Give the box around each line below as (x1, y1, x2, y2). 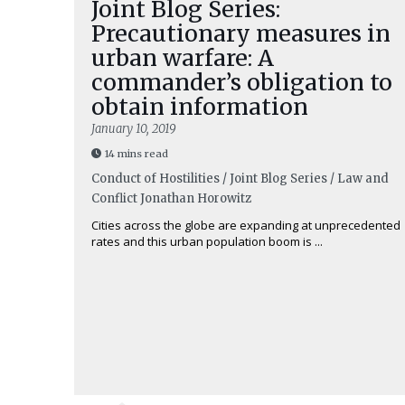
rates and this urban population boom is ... (91, 233, 323, 250)
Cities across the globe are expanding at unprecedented (91, 217, 400, 233)
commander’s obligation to (91, 68, 392, 97)
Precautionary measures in (91, 19, 391, 48)
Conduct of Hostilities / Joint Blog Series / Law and (91, 171, 389, 186)
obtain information (91, 92, 308, 121)
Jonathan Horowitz (140, 191, 251, 206)
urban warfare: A (91, 43, 274, 72)
